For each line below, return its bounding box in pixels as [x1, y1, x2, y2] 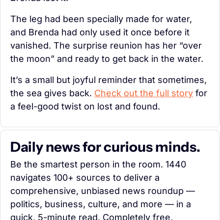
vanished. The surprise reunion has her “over [10, 40, 202, 51]
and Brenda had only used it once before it [10, 27, 190, 37]
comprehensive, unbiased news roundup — [10, 185, 195, 196]
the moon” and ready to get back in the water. [10, 53, 203, 64]
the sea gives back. [10, 87, 94, 98]
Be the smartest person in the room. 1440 [10, 159, 186, 169]
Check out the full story [94, 87, 193, 98]
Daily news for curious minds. [10, 138, 200, 155]
